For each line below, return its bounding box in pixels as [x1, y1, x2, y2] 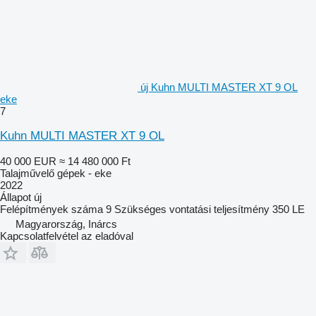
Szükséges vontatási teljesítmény [114, 202, 269, 215]
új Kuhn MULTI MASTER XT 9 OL [140, 80, 298, 93]
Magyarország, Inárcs [16, 217, 117, 230]
